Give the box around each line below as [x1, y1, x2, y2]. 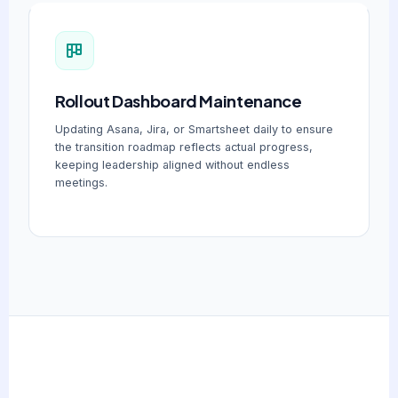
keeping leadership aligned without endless [55, 158, 291, 172]
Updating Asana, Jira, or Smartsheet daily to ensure [55, 123, 334, 137]
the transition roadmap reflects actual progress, [55, 140, 314, 155]
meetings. [55, 176, 108, 190]
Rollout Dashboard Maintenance [55, 90, 302, 111]
